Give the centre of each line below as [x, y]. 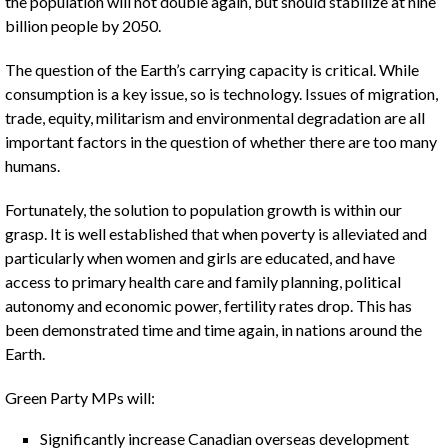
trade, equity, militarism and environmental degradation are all [215, 117]
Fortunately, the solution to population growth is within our [203, 209]
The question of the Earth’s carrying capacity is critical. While [212, 69]
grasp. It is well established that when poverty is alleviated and [216, 233]
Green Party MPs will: [80, 397]
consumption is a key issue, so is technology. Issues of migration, [221, 93]
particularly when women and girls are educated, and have [200, 257]
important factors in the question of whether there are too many [221, 141]
